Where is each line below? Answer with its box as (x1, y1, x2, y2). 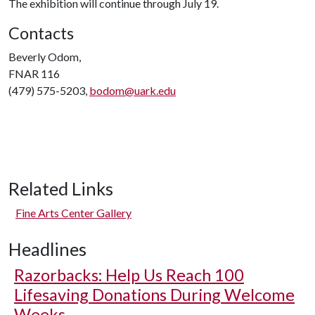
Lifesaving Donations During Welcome (14, 285, 295, 304)
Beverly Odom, (8, 50, 81, 63)
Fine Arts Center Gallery (15, 206, 131, 219)
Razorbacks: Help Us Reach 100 (14, 265, 244, 285)
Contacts (8, 23, 74, 43)
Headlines (8, 238, 86, 259)
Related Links (8, 178, 113, 199)
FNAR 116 (8, 67, 60, 80)
